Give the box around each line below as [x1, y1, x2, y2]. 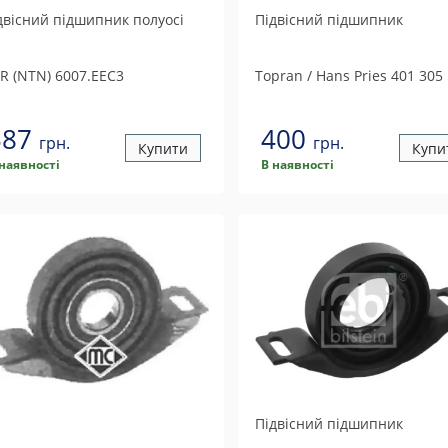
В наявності [260, 156, 334, 173]
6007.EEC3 [51, 66, 124, 85]
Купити [137, 138, 188, 158]
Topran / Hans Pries [254, 66, 387, 85]
